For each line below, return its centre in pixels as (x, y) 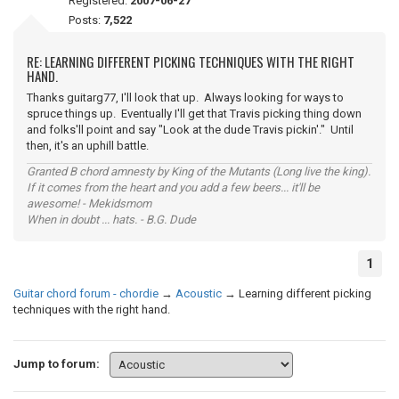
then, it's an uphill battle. (88, 146)
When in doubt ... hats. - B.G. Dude (111, 220)
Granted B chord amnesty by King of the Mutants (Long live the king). (199, 171)
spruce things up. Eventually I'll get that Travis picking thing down (194, 114)
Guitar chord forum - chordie (86, 293)
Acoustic (199, 293)
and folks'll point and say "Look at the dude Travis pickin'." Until (190, 130)
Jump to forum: (57, 363)
